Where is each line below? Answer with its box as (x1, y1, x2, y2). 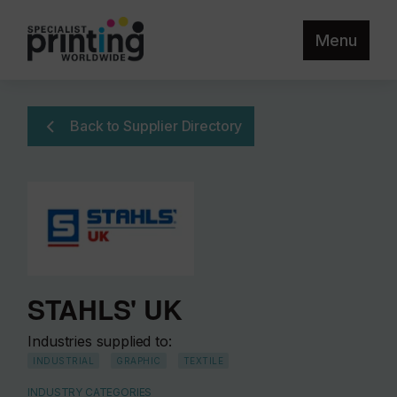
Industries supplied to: (27, 331, 172, 350)
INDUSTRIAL (33, 354, 95, 366)
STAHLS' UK (27, 289, 183, 328)
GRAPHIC (116, 354, 161, 366)
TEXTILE (183, 354, 224, 366)
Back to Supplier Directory (70, 117, 243, 135)
